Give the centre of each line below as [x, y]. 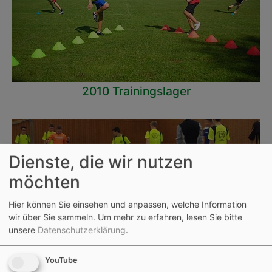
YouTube [61, 260]
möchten [44, 182]
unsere [23, 230]
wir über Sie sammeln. [52, 217]
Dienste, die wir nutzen [101, 162]
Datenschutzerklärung [82, 230]
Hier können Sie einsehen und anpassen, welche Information [127, 205]
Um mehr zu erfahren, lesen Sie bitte [170, 217]
